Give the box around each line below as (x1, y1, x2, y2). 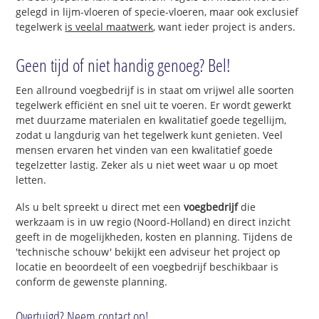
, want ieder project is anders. (153, 19, 296, 33)
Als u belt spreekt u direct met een (16, 200, 184, 214)
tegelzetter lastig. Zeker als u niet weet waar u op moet (16, 158, 278, 172)
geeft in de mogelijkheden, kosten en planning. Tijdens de (16, 230, 293, 244)
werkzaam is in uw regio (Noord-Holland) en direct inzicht (16, 215, 291, 229)
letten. (16, 173, 47, 187)
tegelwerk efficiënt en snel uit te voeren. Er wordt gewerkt (16, 98, 292, 113)
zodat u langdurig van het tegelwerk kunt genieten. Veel (16, 128, 283, 142)
